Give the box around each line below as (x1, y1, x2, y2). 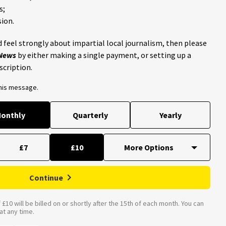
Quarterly (72, 109, 108, 120)
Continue (29, 172, 63, 183)
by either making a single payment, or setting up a (16, 49, 191, 60)
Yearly (159, 109, 182, 120)
